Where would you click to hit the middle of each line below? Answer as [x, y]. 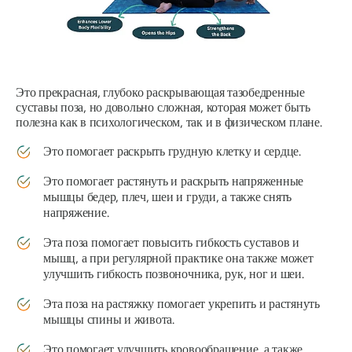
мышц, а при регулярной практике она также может [178, 258]
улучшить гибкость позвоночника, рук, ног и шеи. [174, 274]
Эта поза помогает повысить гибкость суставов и [171, 243]
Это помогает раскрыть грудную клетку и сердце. [172, 152]
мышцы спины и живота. [109, 320]
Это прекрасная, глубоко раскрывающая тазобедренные [160, 93]
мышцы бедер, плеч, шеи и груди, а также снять [168, 197]
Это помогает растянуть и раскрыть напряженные [174, 181]
